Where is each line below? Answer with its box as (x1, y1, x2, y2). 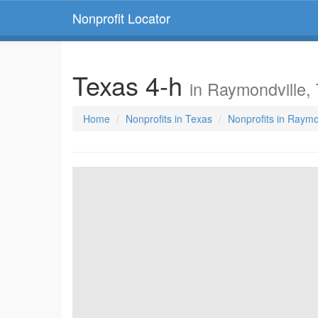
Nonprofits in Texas (126, 111, 212, 126)
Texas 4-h (72, 67, 190, 103)
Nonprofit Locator (72, 9, 170, 27)
